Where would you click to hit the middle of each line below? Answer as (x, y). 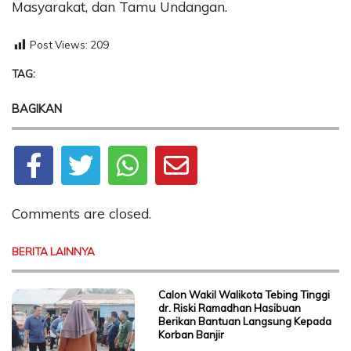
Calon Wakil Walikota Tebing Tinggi (244, 295)
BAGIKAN (37, 108)
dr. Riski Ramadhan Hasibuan (229, 308)
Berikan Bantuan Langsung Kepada (244, 322)
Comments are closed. (81, 213)
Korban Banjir (191, 335)
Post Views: (59, 45)
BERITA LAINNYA (53, 252)
